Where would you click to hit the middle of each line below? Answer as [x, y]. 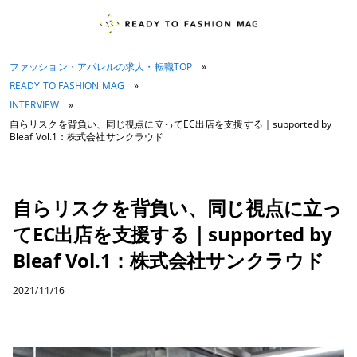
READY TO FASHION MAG [67, 86]
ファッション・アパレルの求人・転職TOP [101, 67]
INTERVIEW [34, 105]
